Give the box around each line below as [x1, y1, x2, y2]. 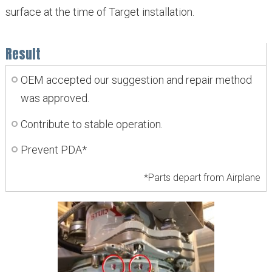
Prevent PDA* [21, 143, 87, 157]
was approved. [21, 92, 90, 105]
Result [5, 44, 41, 64]
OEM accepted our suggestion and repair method [21, 73, 253, 87]
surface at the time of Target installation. [5, 5, 194, 19]
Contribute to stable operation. [21, 117, 163, 131]
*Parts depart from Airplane [144, 172, 261, 184]
